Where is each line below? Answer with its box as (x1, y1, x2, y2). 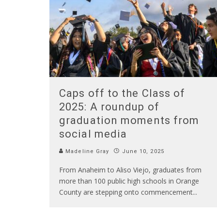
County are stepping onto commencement (59, 187, 193, 197)
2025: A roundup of (59, 100, 159, 113)
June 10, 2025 (122, 148, 164, 155)
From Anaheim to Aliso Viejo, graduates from (59, 165, 201, 174)
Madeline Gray (63, 148, 109, 155)
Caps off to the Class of (59, 87, 186, 99)
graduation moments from (59, 114, 200, 126)
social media (59, 127, 127, 140)
